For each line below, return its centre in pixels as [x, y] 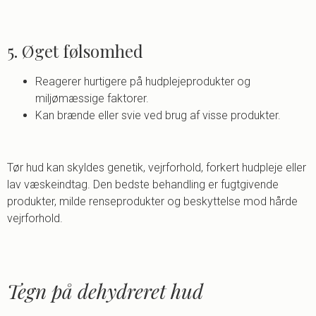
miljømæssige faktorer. [92, 99]
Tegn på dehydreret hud [105, 291]
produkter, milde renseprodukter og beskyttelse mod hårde [152, 202]
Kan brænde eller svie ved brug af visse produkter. [158, 116]
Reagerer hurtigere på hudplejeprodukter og [143, 82]
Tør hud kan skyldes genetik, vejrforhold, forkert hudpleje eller [157, 168]
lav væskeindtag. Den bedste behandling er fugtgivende [143, 185]
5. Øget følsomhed [75, 51]
